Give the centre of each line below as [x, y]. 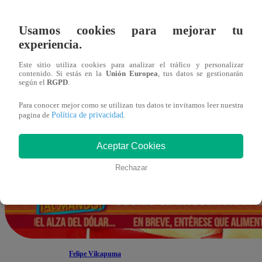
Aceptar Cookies [131, 146]
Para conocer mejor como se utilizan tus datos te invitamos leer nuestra [131, 106]
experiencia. [50, 44]
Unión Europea [132, 74]
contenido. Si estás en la [62, 74]
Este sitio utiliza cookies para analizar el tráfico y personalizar [131, 65]
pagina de [35, 116]
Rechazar [131, 168]
